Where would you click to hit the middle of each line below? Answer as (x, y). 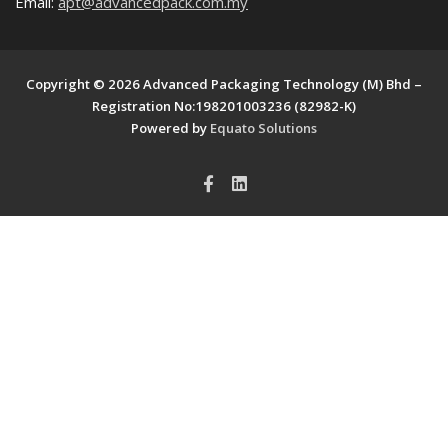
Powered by (170, 127)
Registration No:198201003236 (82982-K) (224, 105)
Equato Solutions (263, 127)
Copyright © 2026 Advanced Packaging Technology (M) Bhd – (224, 83)
